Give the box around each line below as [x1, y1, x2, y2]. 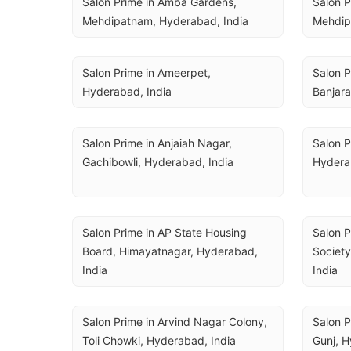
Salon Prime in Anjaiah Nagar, [82, 136, 232, 150]
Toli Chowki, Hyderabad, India [82, 334, 236, 347]
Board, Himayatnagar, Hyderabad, [82, 244, 258, 258]
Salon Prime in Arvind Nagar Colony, [82, 315, 267, 328]
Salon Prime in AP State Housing [82, 226, 247, 239]
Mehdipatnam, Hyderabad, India [82, 14, 248, 27]
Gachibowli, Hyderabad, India [82, 155, 233, 168]
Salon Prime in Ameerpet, [82, 66, 211, 79]
